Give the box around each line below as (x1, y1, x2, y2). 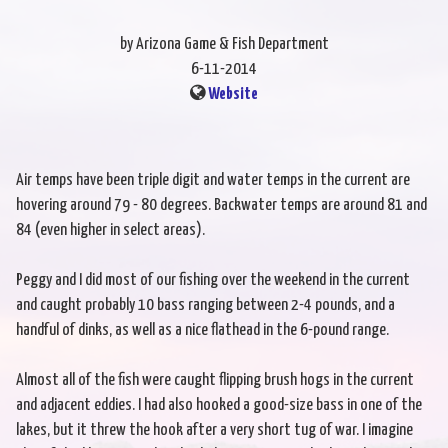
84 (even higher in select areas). (16, 222, 205, 240)
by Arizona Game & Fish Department (119, 36, 329, 54)
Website (208, 86, 258, 104)
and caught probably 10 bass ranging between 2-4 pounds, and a (16, 297, 395, 315)
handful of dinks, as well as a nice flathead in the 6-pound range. (16, 322, 389, 340)
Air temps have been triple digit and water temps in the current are (16, 172, 410, 190)
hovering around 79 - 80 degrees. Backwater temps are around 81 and (16, 197, 427, 215)
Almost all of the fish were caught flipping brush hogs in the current (16, 372, 414, 390)
